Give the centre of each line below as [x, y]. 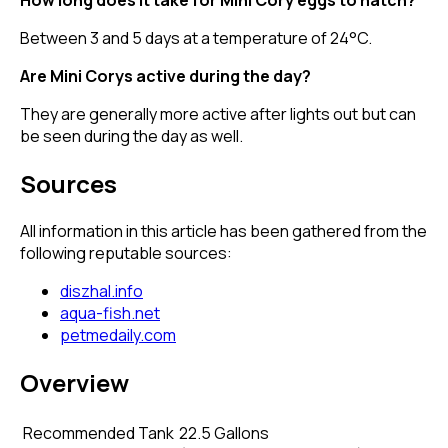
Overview [74, 382]
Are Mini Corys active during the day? [165, 75]
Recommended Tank [98, 432]
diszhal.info [101, 290]
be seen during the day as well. [131, 135]
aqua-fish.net [110, 312]
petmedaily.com [118, 334]
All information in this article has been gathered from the [223, 230]
